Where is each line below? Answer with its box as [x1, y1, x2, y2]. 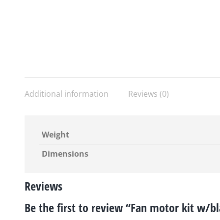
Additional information [25, 88, 109, 99]
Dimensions [42, 148, 88, 159]
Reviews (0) [128, 88, 169, 99]
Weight [42, 129, 69, 140]
